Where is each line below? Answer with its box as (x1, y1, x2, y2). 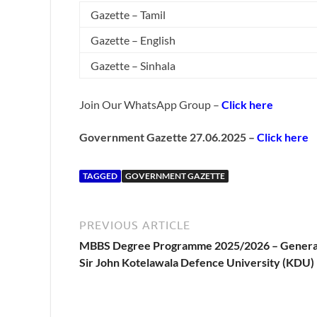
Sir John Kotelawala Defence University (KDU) (79, 255, 314, 269)
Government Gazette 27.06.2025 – (79, 130, 257, 144)
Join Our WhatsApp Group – (79, 98, 221, 112)
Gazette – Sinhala (91, 59, 175, 73)
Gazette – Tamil (91, 8, 166, 22)
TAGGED (83, 170, 117, 181)
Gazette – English (91, 33, 175, 47)
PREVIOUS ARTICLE (79, 218, 190, 231)
